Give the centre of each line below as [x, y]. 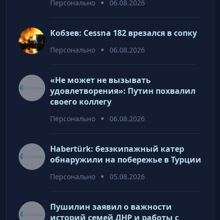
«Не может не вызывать [100, 80]
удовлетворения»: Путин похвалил [123, 91]
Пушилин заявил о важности [111, 206]
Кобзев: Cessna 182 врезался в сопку [124, 33]
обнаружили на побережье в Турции [126, 159]
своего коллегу [81, 101]
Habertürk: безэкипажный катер [117, 149]
